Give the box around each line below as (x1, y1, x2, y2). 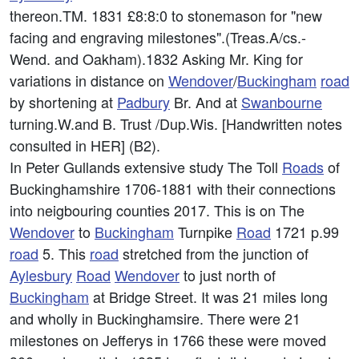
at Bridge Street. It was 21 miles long (89, 286, 328, 307)
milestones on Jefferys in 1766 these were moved (10, 329, 326, 350)
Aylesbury (10, 264, 72, 285)
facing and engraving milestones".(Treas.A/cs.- (10, 26, 306, 47)
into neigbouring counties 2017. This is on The (10, 200, 305, 220)
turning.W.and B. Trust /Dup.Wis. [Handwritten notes (10, 113, 342, 134)
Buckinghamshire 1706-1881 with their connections (10, 178, 336, 199)
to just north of (179, 264, 276, 285)
